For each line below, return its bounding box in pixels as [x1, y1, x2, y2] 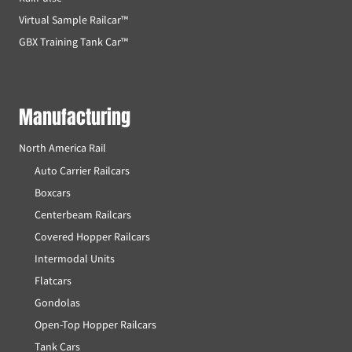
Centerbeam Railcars [35, 207, 131, 222]
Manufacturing [19, 103, 130, 132]
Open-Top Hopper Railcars [35, 317, 156, 332]
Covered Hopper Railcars [35, 229, 150, 244]
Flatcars [35, 273, 71, 288]
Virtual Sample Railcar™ [19, 13, 128, 27]
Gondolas [35, 295, 80, 310]
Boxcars [35, 185, 71, 200]
